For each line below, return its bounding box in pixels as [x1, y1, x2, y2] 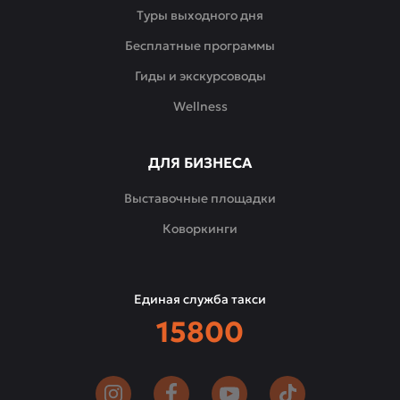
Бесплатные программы [125, 37, 275, 54]
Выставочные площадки [124, 190, 276, 206]
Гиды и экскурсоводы [134, 68, 266, 84]
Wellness [172, 98, 228, 114]
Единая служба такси [134, 291, 266, 307]
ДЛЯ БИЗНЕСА [148, 154, 252, 171]
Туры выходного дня [137, 7, 263, 23]
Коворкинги [162, 221, 237, 237]
